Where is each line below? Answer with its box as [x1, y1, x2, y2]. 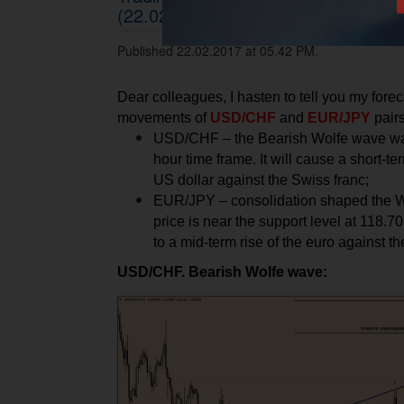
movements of [117, 110, 210, 125]
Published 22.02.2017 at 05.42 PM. [117, 41, 318, 60]
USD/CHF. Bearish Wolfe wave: [117, 264, 327, 280]
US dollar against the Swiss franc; [153, 172, 369, 188]
